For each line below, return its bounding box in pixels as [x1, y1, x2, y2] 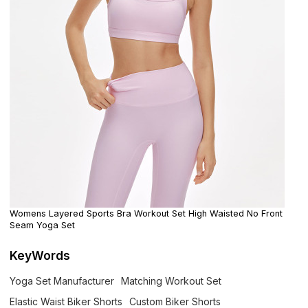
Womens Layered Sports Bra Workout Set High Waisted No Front [10, 208, 283, 219]
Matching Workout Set [121, 274, 222, 287]
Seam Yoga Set [10, 220, 76, 231]
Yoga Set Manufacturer [10, 274, 115, 287]
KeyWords [10, 247, 71, 263]
